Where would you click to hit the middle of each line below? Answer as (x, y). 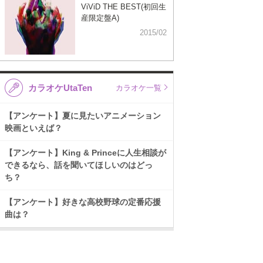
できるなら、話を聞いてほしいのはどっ (79, 165)
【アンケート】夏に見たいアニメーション (83, 116)
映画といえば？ (33, 128)
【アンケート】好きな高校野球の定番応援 (83, 202)
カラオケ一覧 (139, 88)
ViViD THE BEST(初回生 (124, 6)
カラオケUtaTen (60, 88)
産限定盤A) (100, 18)
